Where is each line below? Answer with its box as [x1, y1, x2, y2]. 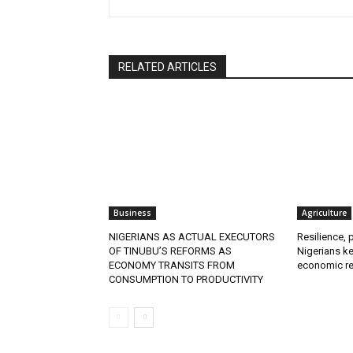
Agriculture [301, 207, 347, 219]
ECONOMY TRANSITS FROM [109, 259, 235, 272]
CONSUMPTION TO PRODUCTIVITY [109, 273, 263, 286]
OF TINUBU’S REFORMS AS [109, 245, 232, 258]
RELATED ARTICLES [118, 61, 217, 74]
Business [113, 207, 151, 219]
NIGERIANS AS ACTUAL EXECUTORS [109, 231, 275, 243]
